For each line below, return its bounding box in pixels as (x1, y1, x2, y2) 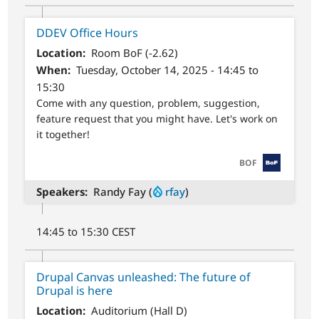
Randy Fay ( (93, 184, 152, 199)
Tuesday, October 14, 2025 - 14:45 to (75, 63, 258, 78)
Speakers (36, 184, 85, 199)
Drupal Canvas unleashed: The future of (36, 268, 251, 285)
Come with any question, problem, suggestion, (36, 96, 261, 110)
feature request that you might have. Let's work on (36, 112, 278, 126)
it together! (36, 127, 90, 142)
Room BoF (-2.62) (90, 46, 178, 61)
